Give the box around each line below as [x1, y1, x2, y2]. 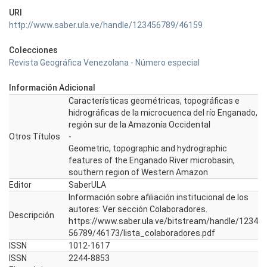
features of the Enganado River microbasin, [69, 156, 235, 165]
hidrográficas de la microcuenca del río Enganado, [69, 108, 257, 117]
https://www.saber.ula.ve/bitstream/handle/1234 [69, 216, 258, 226]
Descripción [9, 210, 54, 220]
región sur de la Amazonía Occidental [69, 120, 210, 129]
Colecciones [9, 45, 58, 55]
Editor [9, 180, 32, 190]
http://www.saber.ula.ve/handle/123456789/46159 [9, 20, 203, 30]
